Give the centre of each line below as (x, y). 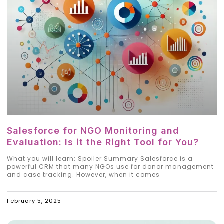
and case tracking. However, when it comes (83, 174)
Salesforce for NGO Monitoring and (93, 130)
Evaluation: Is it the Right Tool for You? (103, 142)
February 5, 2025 (34, 201)
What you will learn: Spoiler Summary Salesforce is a (100, 158)
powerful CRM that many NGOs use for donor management (110, 166)
